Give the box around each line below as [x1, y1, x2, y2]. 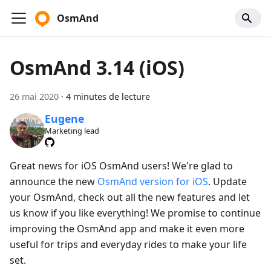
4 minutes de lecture [66, 91, 150, 102]
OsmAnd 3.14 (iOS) [10, 54, 184, 80]
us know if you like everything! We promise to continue [10, 206, 261, 220]
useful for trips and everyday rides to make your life [10, 237, 247, 251]
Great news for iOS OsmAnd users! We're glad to [10, 158, 233, 172]
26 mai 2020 [10, 91, 59, 102]
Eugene [44, 111, 84, 126]
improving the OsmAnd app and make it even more [10, 221, 244, 235]
